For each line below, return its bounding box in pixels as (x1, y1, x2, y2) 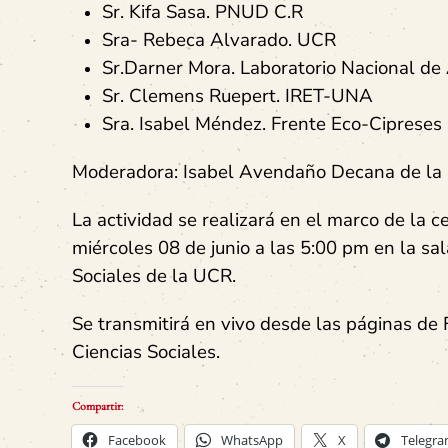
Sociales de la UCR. (72, 263, 236, 289)
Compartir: (72, 399, 123, 413)
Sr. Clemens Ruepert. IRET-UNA (102, 83, 373, 109)
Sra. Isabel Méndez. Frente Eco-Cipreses (102, 111, 442, 137)
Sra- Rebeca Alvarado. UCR (102, 27, 341, 53)
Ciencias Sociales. (72, 339, 220, 365)
